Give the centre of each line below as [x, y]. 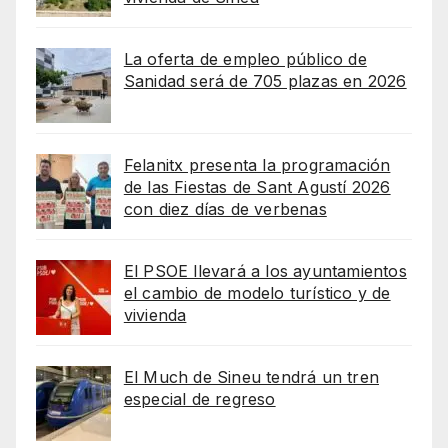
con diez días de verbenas [225, 209]
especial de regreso [199, 399]
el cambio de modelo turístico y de [257, 293]
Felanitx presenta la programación [257, 165]
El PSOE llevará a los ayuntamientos [265, 271]
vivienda [155, 315]
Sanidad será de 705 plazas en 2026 [265, 81]
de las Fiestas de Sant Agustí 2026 [257, 187]
